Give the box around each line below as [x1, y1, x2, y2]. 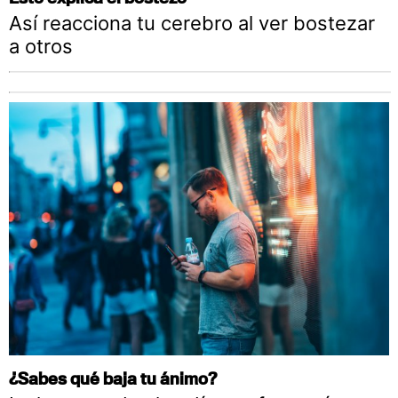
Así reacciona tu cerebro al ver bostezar [9, 12, 375, 36]
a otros [9, 35, 73, 59]
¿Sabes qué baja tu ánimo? [9, 368, 217, 389]
